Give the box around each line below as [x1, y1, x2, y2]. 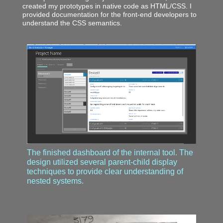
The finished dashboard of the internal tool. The [27, 148, 194, 157]
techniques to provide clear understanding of [27, 167, 184, 176]
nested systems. [27, 177, 84, 186]
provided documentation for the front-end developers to [22, 10, 197, 18]
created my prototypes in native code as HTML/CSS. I [22, 2, 192, 10]
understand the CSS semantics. [22, 19, 122, 27]
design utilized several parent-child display [27, 158, 178, 167]
